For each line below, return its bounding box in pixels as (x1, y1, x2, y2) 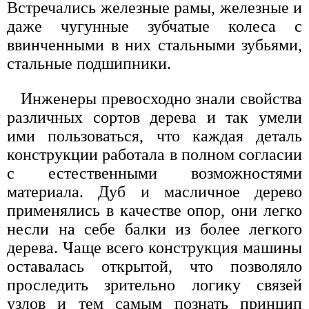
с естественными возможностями (7, 163, 302, 182)
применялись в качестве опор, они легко (7, 201, 302, 219)
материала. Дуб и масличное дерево (7, 182, 302, 201)
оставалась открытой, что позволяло (7, 257, 302, 275)
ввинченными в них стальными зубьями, (7, 35, 302, 54)
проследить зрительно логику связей (7, 275, 302, 294)
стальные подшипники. (7, 54, 171, 72)
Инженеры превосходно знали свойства (21, 89, 302, 108)
